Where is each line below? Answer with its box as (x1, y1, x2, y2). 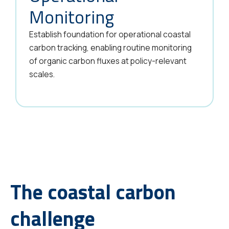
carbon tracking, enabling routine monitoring (29, 42, 192, 54)
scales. (29, 68, 55, 80)
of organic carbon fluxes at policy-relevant (29, 55, 187, 67)
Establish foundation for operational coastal (29, 29, 191, 40)
